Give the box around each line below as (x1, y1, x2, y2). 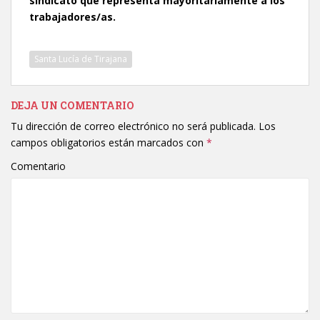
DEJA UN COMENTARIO (11, 98, 134, 112)
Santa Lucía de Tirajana (34, 52, 127, 65)
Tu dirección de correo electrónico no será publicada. (11, 119, 256, 133)
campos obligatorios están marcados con (11, 135, 206, 149)
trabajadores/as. (29, 9, 116, 24)
